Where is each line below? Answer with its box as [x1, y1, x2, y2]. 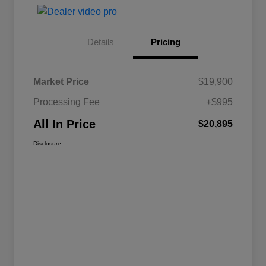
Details [87, 36, 114, 47]
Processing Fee [33, 96, 100, 107]
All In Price [33, 117, 96, 131]
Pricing [151, 36, 180, 47]
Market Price [33, 76, 89, 87]
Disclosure [33, 140, 61, 147]
